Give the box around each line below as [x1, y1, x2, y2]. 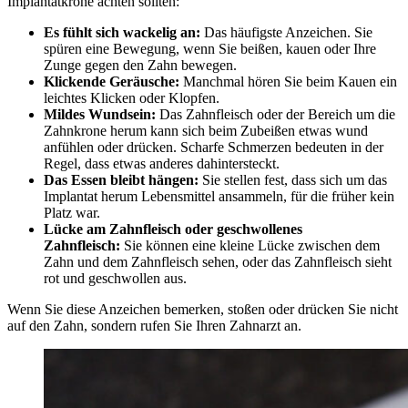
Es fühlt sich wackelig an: [44, 24, 200, 40]
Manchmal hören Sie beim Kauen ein [179, 73, 397, 89]
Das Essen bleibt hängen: [44, 171, 199, 188]
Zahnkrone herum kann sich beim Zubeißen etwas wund [44, 122, 368, 138]
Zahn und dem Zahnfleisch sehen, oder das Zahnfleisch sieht [44, 253, 392, 270]
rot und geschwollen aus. [44, 270, 187, 286]
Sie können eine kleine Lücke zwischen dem [120, 237, 380, 253]
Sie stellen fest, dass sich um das [199, 171, 387, 188]
